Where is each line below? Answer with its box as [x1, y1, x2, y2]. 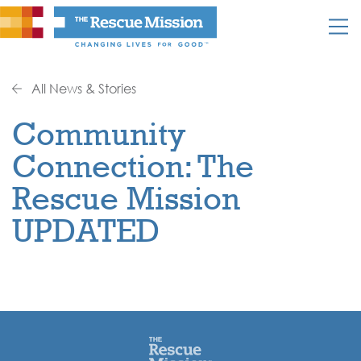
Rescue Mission [12, 179, 240, 217]
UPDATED [12, 211, 160, 249]
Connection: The [12, 147, 254, 185]
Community [12, 114, 186, 152]
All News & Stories [28, 81, 136, 97]
